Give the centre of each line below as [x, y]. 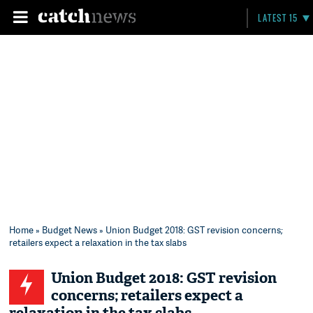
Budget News [70, 230]
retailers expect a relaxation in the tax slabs [98, 242]
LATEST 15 [278, 18]
